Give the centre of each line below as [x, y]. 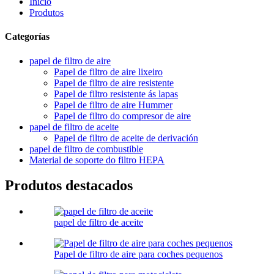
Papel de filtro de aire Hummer [113, 105]
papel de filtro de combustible [86, 149]
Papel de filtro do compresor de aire [122, 116]
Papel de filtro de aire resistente [114, 83]
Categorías [27, 37]
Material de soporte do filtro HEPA [97, 160]
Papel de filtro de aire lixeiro [108, 72]
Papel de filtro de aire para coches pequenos [138, 254]
